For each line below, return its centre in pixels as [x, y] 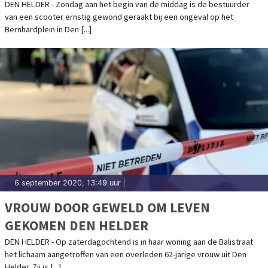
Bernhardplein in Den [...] [48, 29]
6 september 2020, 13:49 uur [68, 182]
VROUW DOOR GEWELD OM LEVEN [107, 207]
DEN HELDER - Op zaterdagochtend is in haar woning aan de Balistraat [129, 241]
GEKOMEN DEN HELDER [77, 225]
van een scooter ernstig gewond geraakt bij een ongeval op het [119, 16]
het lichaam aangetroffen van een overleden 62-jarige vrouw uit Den [126, 254]
